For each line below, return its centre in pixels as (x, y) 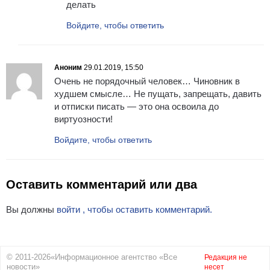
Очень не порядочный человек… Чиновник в (147, 81)
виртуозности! (83, 119)
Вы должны (31, 210)
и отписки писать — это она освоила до (137, 107)
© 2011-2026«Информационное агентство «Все (92, 257)
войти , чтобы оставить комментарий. (134, 210)
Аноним (68, 68)
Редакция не (226, 258)
